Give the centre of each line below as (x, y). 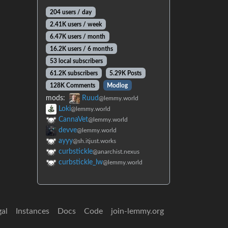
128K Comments (72, 85)
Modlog (118, 85)
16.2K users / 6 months (81, 49)
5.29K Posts (126, 73)
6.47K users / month (77, 36)
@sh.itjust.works (94, 141)
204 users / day (70, 12)
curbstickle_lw (81, 162)
